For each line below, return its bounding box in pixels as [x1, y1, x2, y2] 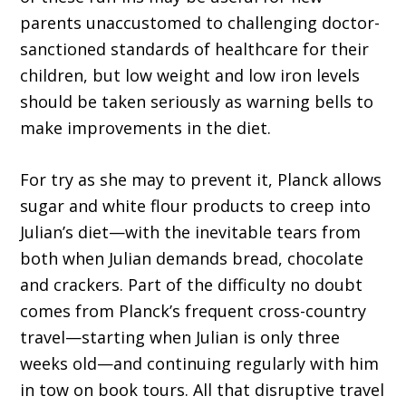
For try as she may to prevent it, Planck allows [20, 169, 382, 191]
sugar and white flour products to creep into [20, 195, 372, 217]
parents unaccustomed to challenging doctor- [20, 12, 381, 34]
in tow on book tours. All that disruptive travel [20, 379, 385, 401]
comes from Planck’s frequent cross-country [20, 300, 367, 323]
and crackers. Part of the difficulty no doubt [20, 274, 363, 296]
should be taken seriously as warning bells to [20, 91, 374, 113]
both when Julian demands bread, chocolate [20, 247, 364, 270]
